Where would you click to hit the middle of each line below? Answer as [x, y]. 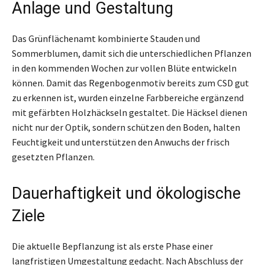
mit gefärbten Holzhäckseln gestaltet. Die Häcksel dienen [130, 113]
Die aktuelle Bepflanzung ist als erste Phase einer [112, 246]
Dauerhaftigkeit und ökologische [126, 194]
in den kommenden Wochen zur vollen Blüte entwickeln [124, 68]
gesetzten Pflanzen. [53, 157]
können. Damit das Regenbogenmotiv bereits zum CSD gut [130, 83]
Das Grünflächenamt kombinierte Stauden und [106, 39]
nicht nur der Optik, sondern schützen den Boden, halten [126, 127]
